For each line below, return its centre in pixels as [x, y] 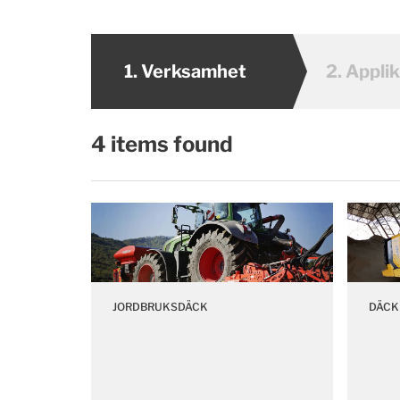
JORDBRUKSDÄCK [160, 307]
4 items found [162, 144]
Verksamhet [194, 71]
